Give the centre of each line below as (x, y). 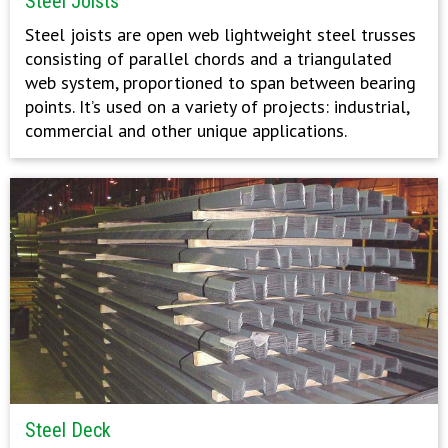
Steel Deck (68, 429)
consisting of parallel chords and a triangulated (208, 59)
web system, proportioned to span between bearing (220, 83)
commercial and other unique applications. (186, 131)
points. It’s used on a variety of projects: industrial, (217, 107)
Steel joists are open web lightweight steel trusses (220, 35)
